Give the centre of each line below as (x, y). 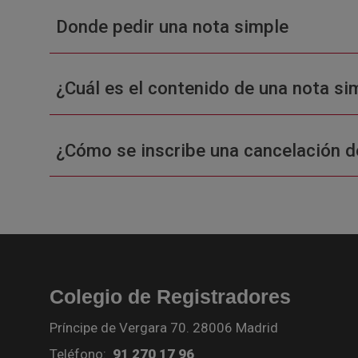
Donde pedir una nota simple (172, 26)
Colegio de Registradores (170, 297)
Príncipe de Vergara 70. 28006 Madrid (164, 328)
